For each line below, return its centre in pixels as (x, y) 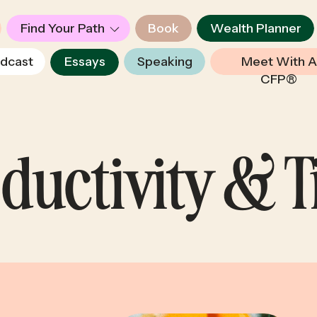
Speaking (165, 62)
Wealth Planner (255, 28)
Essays (85, 62)
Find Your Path (63, 28)
